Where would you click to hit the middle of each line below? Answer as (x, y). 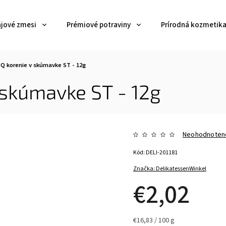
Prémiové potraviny (99, 25)
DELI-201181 (162, 153)
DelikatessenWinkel (181, 169)
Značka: (145, 169)
